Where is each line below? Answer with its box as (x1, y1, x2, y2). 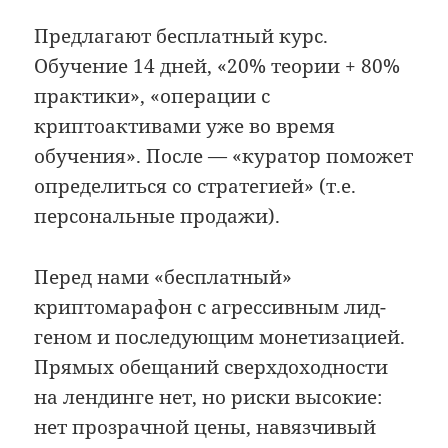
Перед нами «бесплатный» (34, 263, 293, 290)
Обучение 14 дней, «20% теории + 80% (34, 53, 401, 80)
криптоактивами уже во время (34, 113, 336, 140)
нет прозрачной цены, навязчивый (34, 413, 377, 440)
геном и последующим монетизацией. (34, 323, 406, 350)
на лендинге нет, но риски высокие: (34, 383, 383, 410)
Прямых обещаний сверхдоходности (34, 353, 389, 380)
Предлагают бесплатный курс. (34, 23, 329, 50)
